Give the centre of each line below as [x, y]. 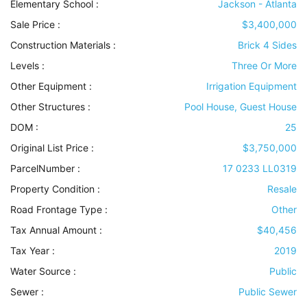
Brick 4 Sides [267, 45]
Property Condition [52, 189]
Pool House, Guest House [241, 107]
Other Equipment [48, 86]
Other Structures [48, 107]
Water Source [40, 271]
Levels [25, 66]
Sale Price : [35, 25]
